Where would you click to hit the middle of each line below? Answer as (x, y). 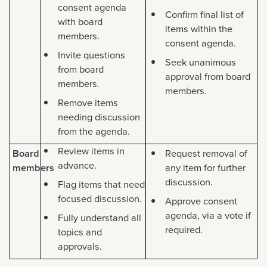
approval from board (208, 77)
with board (80, 22)
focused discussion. (100, 199)
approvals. (80, 247)
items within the (199, 29)
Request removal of (206, 154)
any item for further (205, 168)
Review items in (91, 151)
